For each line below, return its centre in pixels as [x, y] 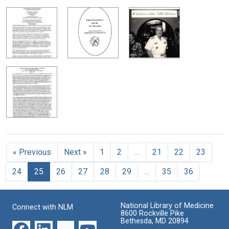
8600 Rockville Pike [152, 213]
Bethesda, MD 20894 [155, 221]
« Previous [32, 152]
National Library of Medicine [167, 205]
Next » [75, 152]
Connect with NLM [43, 207]
